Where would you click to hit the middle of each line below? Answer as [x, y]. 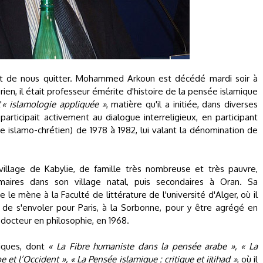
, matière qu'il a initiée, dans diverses [182, 104]
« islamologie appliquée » [54, 104]
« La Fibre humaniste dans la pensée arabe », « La [153, 246]
